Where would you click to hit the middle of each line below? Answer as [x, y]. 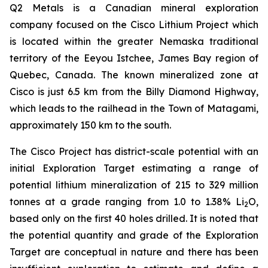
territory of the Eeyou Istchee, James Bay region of [134, 58]
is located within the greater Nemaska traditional [134, 42]
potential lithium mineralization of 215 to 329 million [134, 185]
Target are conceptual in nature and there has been [134, 252]
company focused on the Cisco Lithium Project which [134, 25]
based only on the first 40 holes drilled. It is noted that [134, 219]
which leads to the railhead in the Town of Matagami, [134, 109]
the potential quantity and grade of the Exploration [134, 235]
